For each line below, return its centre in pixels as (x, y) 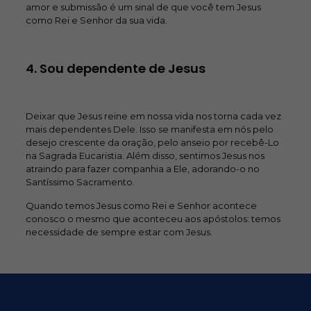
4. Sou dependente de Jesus (115, 68)
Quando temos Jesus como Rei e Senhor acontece (141, 205)
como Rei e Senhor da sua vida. (96, 20)
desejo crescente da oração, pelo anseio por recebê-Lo (152, 142)
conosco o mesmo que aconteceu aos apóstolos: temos (153, 219)
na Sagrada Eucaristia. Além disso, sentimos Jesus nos (145, 155)
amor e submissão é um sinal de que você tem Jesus (143, 7)
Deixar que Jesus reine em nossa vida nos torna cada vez (153, 116)
